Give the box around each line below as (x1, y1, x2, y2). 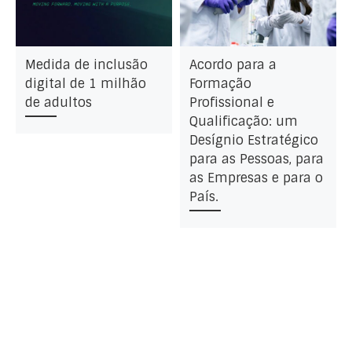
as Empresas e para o (189, 169, 323, 186)
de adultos (24, 93, 92, 111)
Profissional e (189, 93, 274, 111)
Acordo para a (189, 56, 277, 73)
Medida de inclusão (24, 56, 148, 73)
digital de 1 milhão (24, 75, 146, 92)
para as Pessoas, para (189, 150, 324, 167)
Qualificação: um (189, 112, 298, 130)
